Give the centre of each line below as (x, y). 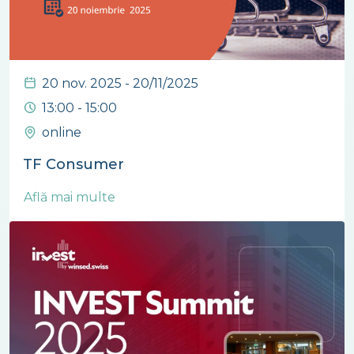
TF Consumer (73, 164)
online (62, 132)
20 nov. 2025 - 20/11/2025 (120, 83)
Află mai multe (71, 197)
